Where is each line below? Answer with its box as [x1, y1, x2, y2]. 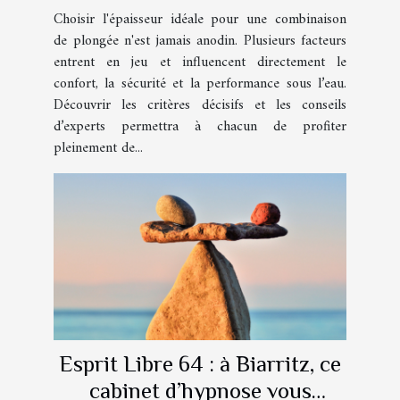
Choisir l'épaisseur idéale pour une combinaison [54, 6, 346, 32]
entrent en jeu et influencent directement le [54, 49, 346, 75]
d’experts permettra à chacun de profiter [54, 113, 346, 139]
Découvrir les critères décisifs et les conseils [54, 92, 346, 118]
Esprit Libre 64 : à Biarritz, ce [59, 351, 341, 378]
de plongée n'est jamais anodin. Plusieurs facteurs [54, 28, 346, 54]
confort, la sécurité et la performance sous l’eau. [54, 71, 346, 96]
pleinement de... [54, 135, 143, 161]
